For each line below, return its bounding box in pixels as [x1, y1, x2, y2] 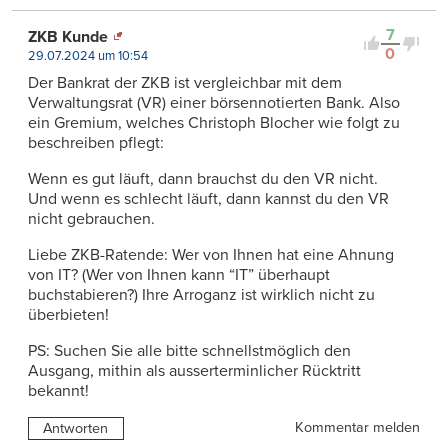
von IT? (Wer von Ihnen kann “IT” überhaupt [28, 264, 330, 285]
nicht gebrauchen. [28, 208, 155, 229]
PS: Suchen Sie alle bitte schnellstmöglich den [28, 340, 351, 361]
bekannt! [28, 380, 89, 401]
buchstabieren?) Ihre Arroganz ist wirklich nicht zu [28, 284, 375, 305]
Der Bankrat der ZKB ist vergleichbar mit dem [28, 72, 342, 93]
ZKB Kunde [28, 26, 108, 47]
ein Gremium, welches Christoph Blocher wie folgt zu [28, 112, 400, 133]
